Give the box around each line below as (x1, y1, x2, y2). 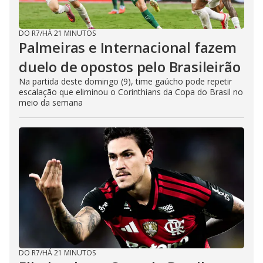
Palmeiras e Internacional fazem (19, 38, 237, 57)
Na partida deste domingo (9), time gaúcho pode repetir (19, 76, 232, 87)
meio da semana (19, 97, 83, 108)
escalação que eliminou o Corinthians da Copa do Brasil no (19, 86, 243, 97)
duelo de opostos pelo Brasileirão (19, 57, 241, 76)
